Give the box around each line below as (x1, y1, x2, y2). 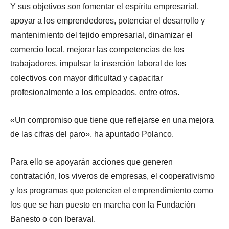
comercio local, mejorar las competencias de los (10, 44, 184, 54)
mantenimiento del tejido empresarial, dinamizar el (10, 30, 193, 39)
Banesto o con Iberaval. (10, 214, 96, 223)
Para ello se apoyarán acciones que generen (10, 157, 173, 166)
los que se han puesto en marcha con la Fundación (10, 200, 195, 209)
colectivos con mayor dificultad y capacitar (10, 73, 163, 82)
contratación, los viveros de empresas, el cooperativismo (10, 171, 215, 180)
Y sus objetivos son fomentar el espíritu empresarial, (10, 2, 199, 11)
